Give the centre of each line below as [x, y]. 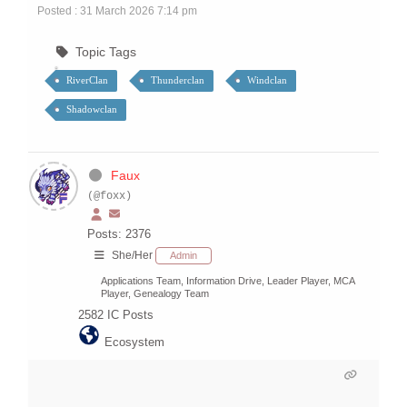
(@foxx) [109, 197]
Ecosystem [134, 342]
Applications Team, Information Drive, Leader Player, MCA [228, 281]
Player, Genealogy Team [155, 294]
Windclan [267, 80]
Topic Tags [105, 52]
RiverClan [87, 80]
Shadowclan [92, 109]
